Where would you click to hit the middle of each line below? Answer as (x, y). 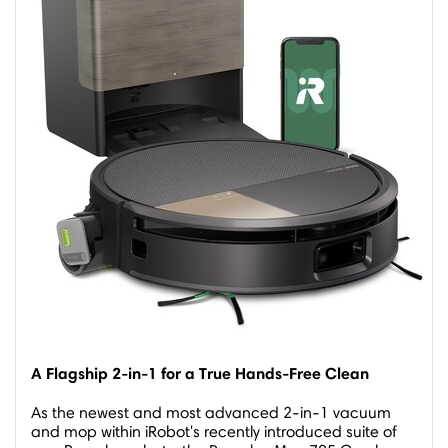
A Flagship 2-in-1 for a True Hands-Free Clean (200, 373)
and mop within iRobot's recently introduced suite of (214, 431)
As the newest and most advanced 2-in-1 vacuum (211, 412)
